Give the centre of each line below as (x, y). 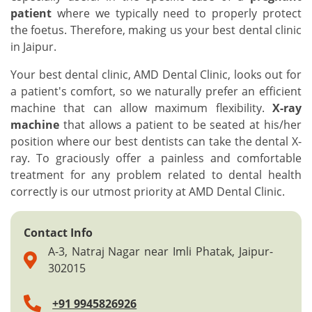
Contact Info (58, 233)
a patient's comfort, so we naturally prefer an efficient (156, 91)
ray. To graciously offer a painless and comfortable (156, 158)
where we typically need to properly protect (177, 13)
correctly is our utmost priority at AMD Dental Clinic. (148, 192)
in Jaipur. (33, 47)
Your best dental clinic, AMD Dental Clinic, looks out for (156, 75)
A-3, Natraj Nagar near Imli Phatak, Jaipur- (160, 252)
